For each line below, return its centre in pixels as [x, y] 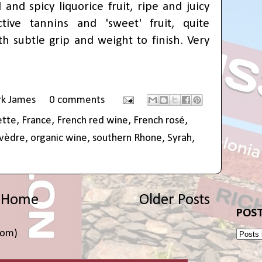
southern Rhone [127, 138]
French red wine [92, 120]
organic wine [59, 138]
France [37, 120]
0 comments [77, 100]
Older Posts [175, 200]
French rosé [159, 120]
